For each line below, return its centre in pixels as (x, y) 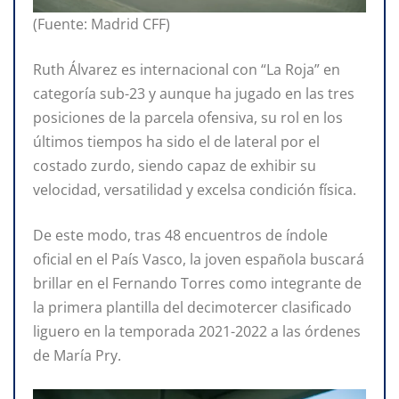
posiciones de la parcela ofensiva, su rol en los (188, 118)
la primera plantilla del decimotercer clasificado (192, 308)
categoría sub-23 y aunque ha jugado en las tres (194, 94)
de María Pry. (77, 356)
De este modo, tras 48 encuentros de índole (180, 236)
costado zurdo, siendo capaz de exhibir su (175, 166)
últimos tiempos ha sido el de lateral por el (176, 142)
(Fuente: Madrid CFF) (102, 24)
